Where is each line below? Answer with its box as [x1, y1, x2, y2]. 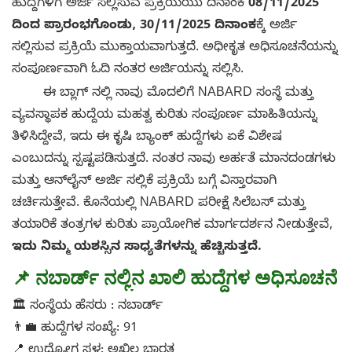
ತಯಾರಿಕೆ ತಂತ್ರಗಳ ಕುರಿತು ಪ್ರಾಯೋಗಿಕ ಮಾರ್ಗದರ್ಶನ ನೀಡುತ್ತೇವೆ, [12, 218, 332, 236]
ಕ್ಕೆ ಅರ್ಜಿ [256, 18, 297, 36]
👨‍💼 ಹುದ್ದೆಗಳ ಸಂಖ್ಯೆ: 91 [12, 321, 137, 339]
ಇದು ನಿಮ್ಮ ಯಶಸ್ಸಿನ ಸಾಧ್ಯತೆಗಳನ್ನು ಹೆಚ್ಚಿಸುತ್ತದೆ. [12, 240, 262, 258]
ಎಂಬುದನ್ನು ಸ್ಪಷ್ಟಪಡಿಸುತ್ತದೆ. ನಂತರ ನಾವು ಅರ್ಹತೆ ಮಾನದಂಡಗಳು [12, 152, 335, 170]
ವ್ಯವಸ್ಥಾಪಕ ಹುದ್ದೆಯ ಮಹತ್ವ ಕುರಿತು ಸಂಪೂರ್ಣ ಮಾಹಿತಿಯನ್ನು [12, 108, 317, 126]
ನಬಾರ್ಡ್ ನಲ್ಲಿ [35, 266, 131, 290]
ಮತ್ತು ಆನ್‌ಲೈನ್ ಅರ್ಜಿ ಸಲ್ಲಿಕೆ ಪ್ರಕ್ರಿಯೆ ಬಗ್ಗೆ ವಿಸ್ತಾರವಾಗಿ [12, 174, 277, 192]
